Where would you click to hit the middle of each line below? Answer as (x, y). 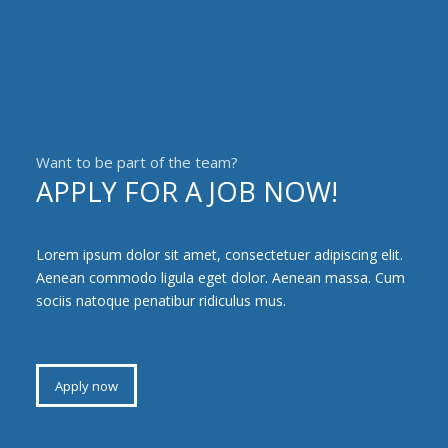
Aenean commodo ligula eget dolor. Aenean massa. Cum (220, 277)
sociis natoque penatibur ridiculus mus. (160, 300)
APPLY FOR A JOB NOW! (186, 191)
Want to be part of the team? (136, 162)
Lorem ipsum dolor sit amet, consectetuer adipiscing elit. (219, 254)
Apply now (86, 385)
